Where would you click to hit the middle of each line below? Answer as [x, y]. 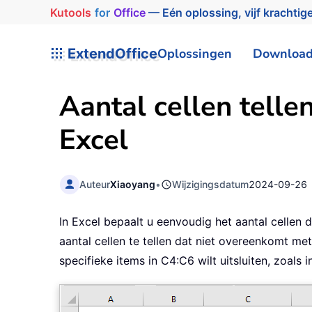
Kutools [66, 12]
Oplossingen [195, 53]
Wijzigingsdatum [211, 184]
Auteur [95, 184]
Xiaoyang [133, 184]
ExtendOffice [111, 53]
